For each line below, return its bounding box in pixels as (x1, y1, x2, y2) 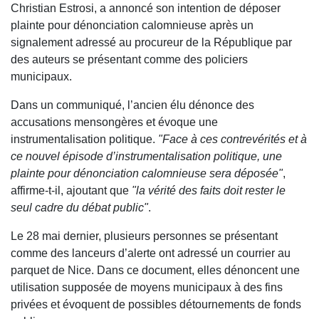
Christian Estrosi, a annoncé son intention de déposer (11, 2, 281, 15)
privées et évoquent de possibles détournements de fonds (11, 298, 301, 311)
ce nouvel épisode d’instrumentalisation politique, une (11, 150, 282, 163)
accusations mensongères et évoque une (11, 116, 218, 129)
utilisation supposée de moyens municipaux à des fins (11, 281, 283, 294)
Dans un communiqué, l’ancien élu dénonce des (11, 99, 254, 112)
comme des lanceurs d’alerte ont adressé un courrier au (11, 247, 291, 260)
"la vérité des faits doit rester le (132, 184, 286, 197)
